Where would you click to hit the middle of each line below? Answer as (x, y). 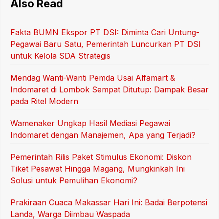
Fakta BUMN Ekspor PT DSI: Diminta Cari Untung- (105, 32)
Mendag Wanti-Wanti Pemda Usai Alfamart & (93, 77)
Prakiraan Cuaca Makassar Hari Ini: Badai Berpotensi (109, 202)
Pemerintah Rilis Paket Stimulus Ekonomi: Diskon (101, 157)
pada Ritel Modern (44, 101)
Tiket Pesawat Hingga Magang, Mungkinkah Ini (98, 168)
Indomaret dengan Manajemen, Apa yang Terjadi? (103, 135)
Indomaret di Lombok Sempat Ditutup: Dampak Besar (109, 89)
